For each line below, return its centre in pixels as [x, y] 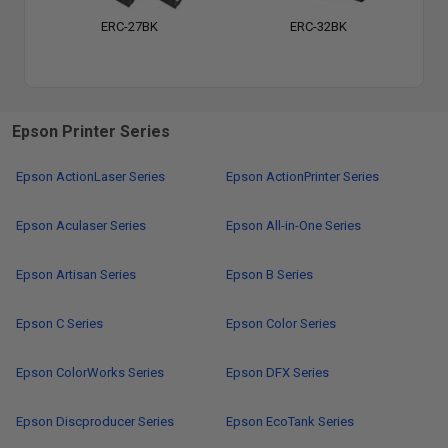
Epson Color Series [281, 323]
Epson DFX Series [277, 372]
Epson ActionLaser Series [90, 176]
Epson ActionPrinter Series [302, 176]
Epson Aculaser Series [81, 225]
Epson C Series [59, 323]
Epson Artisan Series [76, 274]
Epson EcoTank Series [290, 421]
